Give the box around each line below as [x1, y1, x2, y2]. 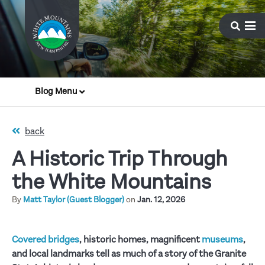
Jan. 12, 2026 [137, 195, 185, 205]
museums [202, 234, 243, 245]
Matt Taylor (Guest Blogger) [23, 195, 124, 205]
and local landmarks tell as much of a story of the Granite [12, 248, 246, 260]
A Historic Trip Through [12, 146, 228, 172]
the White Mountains [12, 169, 211, 195]
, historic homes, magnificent [79, 234, 202, 245]
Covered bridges [12, 234, 79, 245]
